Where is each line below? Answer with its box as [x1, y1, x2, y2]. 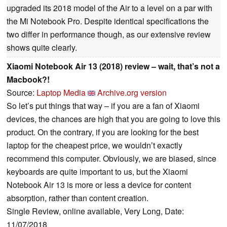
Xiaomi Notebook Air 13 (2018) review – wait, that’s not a [7, 60, 220, 72]
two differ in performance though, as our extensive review [7, 28, 211, 41]
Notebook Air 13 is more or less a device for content [7, 179, 191, 191]
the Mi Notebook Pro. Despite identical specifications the [7, 15, 209, 27]
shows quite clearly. [7, 42, 77, 54]
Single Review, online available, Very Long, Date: [7, 205, 184, 217]
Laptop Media [36, 87, 86, 99]
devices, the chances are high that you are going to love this [7, 113, 220, 125]
